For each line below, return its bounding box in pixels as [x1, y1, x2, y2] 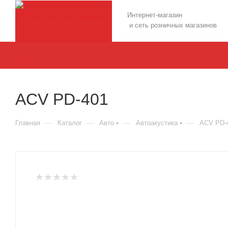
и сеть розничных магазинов [127, 21, 217, 29]
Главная [15, 119, 40, 127]
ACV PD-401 [15, 90, 108, 108]
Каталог [58, 119, 82, 127]
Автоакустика [136, 119, 178, 127]
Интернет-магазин [127, 11, 184, 19]
